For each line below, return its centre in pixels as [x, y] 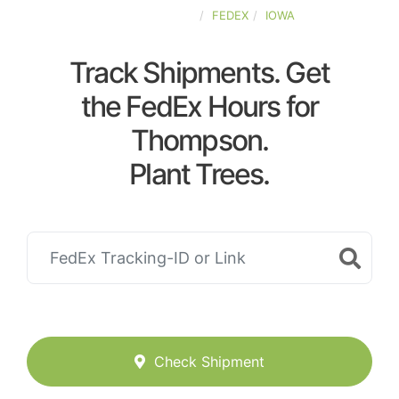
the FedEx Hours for [199, 106]
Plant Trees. [199, 174]
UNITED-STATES [150, 15]
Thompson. [199, 140]
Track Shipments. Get [199, 73]
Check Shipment [209, 362]
